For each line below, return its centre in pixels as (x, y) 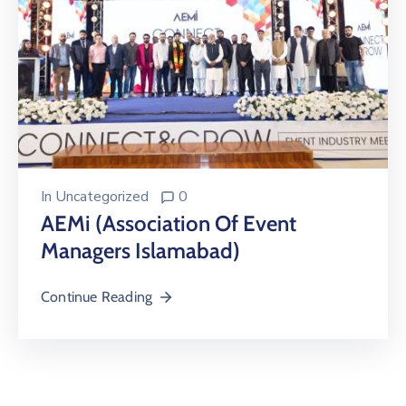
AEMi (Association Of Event (169, 223)
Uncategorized (102, 196)
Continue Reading (97, 296)
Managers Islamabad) (140, 250)
